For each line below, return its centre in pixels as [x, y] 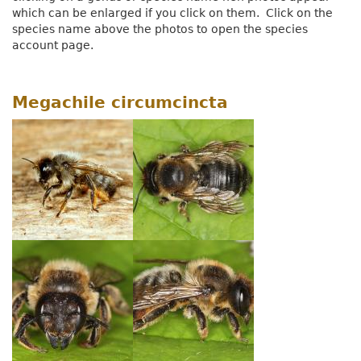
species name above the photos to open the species [160, 29]
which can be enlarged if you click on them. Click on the [172, 13]
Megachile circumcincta [120, 103]
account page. [53, 46]
